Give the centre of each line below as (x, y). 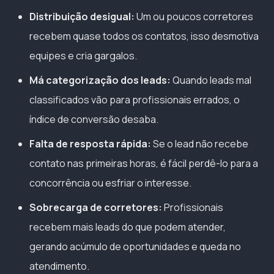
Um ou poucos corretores (194, 16)
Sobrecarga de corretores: (96, 207)
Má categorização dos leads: (100, 80)
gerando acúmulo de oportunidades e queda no (135, 246)
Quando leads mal (211, 80)
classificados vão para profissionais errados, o (135, 99)
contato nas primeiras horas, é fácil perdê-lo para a (144, 163)
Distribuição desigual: (82, 16)
